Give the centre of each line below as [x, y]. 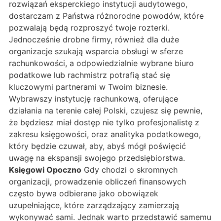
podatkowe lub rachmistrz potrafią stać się [90, 75]
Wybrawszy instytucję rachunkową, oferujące [93, 99]
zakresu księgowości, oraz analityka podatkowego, [105, 134]
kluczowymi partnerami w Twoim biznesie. [88, 87]
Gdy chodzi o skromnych [129, 170]
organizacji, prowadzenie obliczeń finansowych [97, 182]
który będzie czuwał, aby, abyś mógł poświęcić [97, 146]
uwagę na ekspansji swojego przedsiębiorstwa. [97, 158]
